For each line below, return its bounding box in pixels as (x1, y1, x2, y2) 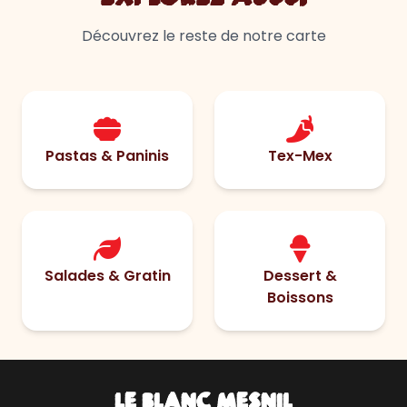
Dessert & (263, 264, 337, 286)
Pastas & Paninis (45, 144, 169, 166)
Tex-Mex (267, 144, 333, 166)
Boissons (266, 286, 333, 308)
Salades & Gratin (44, 264, 171, 286)
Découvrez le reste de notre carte (81, 25, 326, 46)
